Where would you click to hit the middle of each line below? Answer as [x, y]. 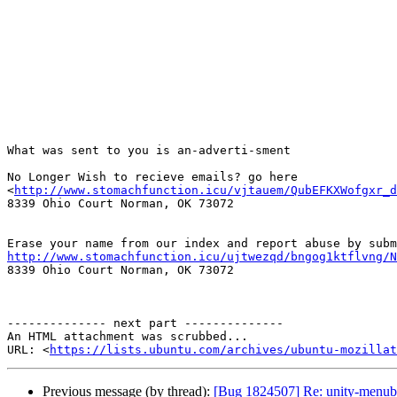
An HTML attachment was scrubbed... [128, 337]
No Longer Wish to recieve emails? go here [152, 177]
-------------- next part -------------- [145, 323]
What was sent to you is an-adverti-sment [149, 151]
